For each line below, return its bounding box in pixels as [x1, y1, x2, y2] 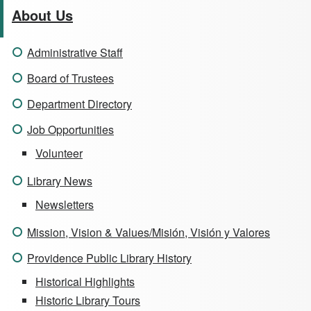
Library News [27, 173, 92, 190]
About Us [12, 5, 73, 26]
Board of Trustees [27, 70, 114, 87]
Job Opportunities [27, 121, 114, 138]
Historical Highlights [35, 274, 135, 290]
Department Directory [27, 96, 132, 112]
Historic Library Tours [35, 292, 140, 309]
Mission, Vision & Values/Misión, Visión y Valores [27, 224, 270, 241]
